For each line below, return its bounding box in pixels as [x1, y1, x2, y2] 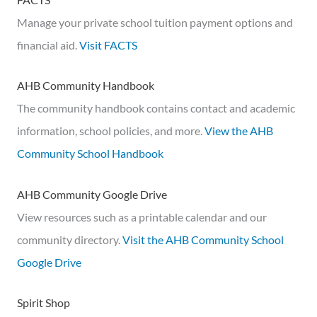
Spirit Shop [17, 296, 70, 310]
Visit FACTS [79, 38, 137, 52]
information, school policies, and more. [17, 124, 204, 138]
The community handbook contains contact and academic [17, 101, 295, 115]
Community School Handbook [17, 146, 163, 161]
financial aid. [17, 38, 79, 52]
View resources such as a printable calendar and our [17, 209, 267, 224]
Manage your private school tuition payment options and [17, 15, 293, 29]
